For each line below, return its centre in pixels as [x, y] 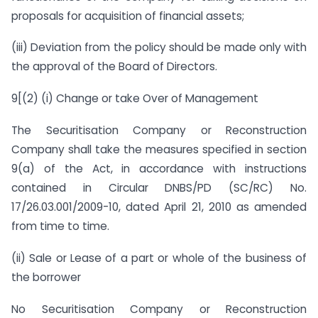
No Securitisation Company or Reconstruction [159, 309]
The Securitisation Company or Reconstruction [159, 130]
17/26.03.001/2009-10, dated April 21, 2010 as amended [159, 207]
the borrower [46, 277]
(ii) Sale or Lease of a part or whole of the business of [159, 258]
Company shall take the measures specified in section [159, 149]
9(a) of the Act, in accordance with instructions [159, 169]
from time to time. [60, 226]
